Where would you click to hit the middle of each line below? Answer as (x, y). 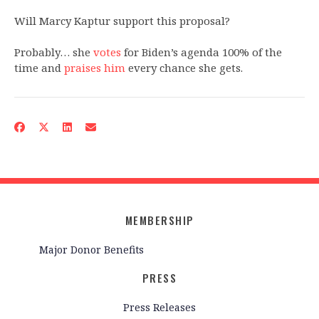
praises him (95, 68)
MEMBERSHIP (159, 220)
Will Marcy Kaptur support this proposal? (122, 21)
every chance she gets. (184, 68)
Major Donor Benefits (91, 249)
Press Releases (159, 307)
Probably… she (54, 52)
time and (39, 68)
